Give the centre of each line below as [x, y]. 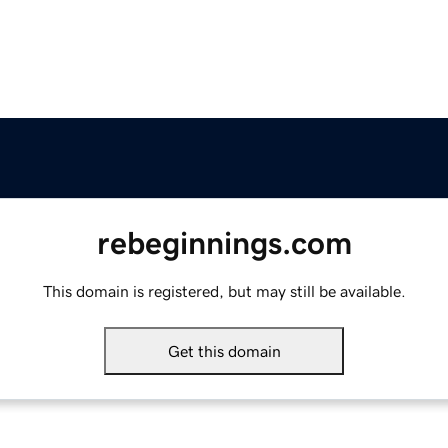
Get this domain [224, 351]
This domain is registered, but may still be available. [224, 291]
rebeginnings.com [224, 243]
